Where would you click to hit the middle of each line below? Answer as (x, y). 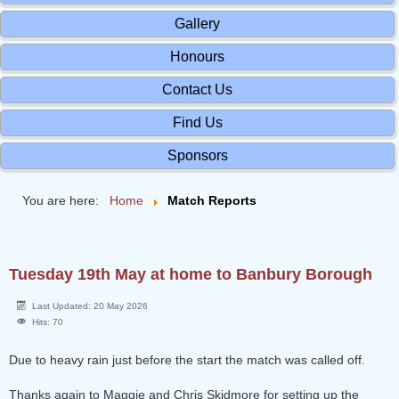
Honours (197, 57)
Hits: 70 (48, 322)
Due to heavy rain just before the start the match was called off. (191, 360)
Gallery (197, 24)
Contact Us (197, 90)
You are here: (64, 200)
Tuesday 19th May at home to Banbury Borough (191, 274)
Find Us (197, 122)
